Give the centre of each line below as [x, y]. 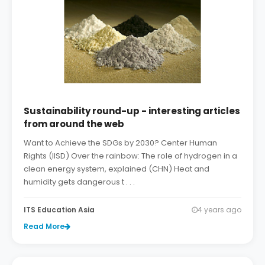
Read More [44, 227]
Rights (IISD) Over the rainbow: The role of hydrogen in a [130, 156]
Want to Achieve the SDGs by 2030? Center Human [120, 143]
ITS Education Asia [59, 210]
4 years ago [219, 210]
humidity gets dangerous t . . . [79, 182]
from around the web [74, 124]
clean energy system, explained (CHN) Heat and [117, 169]
